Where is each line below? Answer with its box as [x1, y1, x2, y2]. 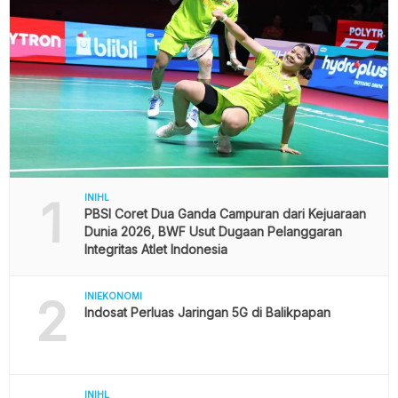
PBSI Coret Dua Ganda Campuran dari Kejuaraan [84, 206, 366, 222]
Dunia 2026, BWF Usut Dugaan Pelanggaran [84, 224, 342, 240]
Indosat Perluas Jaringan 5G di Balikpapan [84, 305, 330, 321]
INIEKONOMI [84, 291, 142, 302]
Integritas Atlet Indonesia [84, 242, 227, 258]
